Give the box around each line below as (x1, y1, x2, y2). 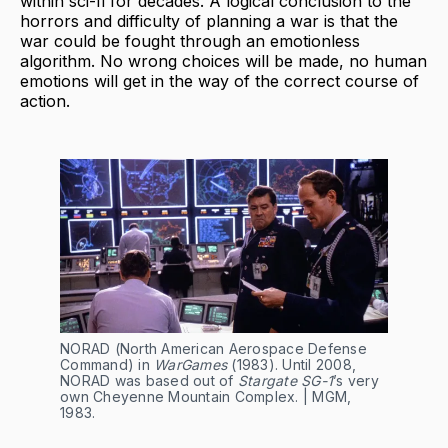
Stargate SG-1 (237, 372, 333, 390)
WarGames (154, 356, 227, 374)
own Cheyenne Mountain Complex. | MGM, (60, 388, 352, 406)
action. (20, 91, 70, 112)
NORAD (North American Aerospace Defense (60, 340, 367, 358)
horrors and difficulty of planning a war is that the (20, 11, 398, 32)
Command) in (60, 356, 154, 374)
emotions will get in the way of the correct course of (20, 71, 419, 92)
